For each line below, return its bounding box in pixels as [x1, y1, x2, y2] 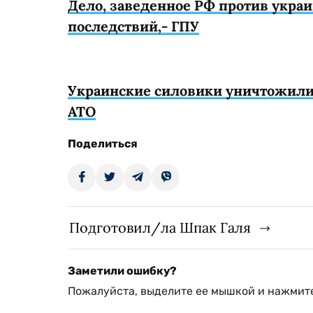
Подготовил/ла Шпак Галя [69, 218, 251, 236]
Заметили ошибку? [68, 263, 177, 277]
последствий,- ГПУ [68, 17, 199, 35]
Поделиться [68, 136, 138, 150]
